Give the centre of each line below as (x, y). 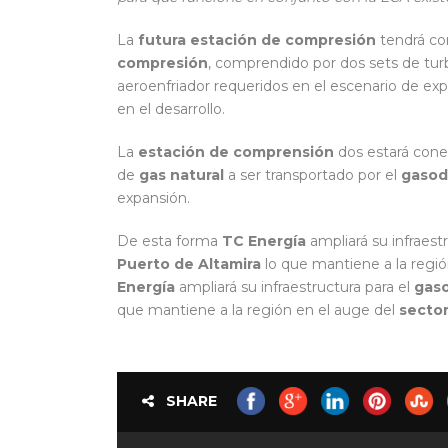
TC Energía (264, 241)
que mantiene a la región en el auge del (258, 310)
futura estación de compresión (255, 40)
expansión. (153, 198)
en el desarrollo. (171, 109)
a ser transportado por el (312, 175)
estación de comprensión (236, 152)
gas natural (181, 175)
